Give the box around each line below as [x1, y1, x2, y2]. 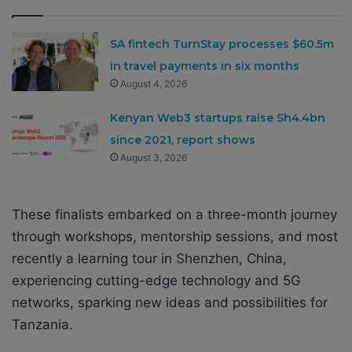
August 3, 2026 [120, 151, 188, 163]
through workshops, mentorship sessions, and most [12, 228, 338, 244]
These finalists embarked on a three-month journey [12, 206, 337, 222]
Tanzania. [12, 316, 73, 332]
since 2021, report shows [110, 132, 256, 147]
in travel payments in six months [110, 58, 300, 73]
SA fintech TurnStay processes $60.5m [110, 36, 335, 51]
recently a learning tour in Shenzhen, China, [12, 250, 287, 266]
